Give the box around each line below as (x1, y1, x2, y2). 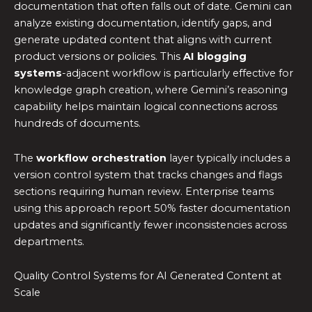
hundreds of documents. (14, 117, 141, 130)
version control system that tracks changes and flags (14, 168, 282, 181)
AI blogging (183, 50, 247, 63)
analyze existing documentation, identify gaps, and (14, 17, 272, 30)
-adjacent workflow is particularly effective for (62, 67, 293, 80)
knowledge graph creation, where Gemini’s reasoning (14, 84, 288, 97)
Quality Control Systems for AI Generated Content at (14, 270, 281, 283)
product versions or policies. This (14, 50, 183, 63)
